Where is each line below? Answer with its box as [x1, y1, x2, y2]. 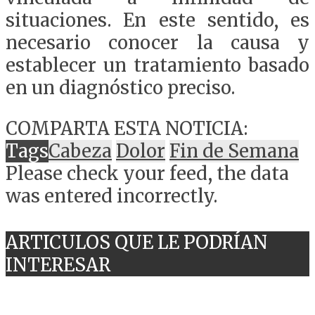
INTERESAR [6, 253, 110, 276]
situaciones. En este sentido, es [6, 9, 309, 32]
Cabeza [49, 139, 112, 162]
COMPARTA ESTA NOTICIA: [6, 117, 247, 140]
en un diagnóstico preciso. [6, 77, 235, 100]
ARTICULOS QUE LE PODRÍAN [6, 231, 267, 254]
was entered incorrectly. [6, 184, 217, 207]
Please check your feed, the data [6, 162, 289, 185]
